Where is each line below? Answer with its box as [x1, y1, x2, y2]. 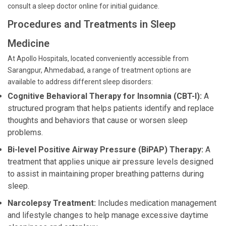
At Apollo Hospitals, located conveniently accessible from [8, 54, 189, 63]
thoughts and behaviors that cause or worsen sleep [8, 116, 188, 125]
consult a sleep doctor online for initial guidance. [8, 2, 159, 10]
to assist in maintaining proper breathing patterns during [8, 169, 204, 179]
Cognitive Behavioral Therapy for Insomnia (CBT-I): [8, 91, 202, 101]
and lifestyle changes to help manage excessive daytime [8, 210, 208, 220]
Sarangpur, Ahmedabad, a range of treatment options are [8, 66, 191, 74]
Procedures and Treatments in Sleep [8, 18, 176, 30]
